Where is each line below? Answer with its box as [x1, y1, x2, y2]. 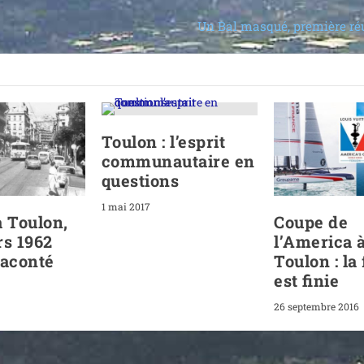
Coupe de [274, 211, 348, 233]
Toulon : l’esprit [101, 130, 226, 152]
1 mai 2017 [101, 199, 150, 213]
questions [101, 169, 180, 191]
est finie [274, 270, 339, 292]
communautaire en [101, 149, 255, 171]
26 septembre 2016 [274, 300, 359, 314]
